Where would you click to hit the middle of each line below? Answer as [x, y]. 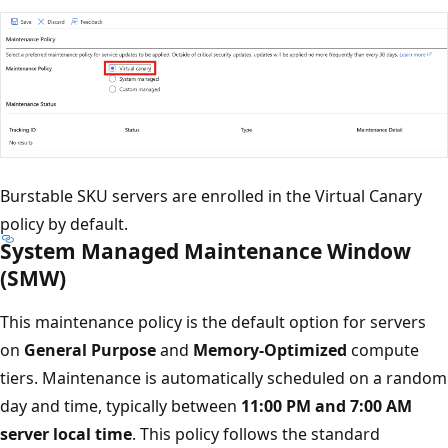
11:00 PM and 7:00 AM [326, 405]
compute [383, 349]
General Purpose [90, 349]
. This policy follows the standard [256, 433]
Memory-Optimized [270, 349]
